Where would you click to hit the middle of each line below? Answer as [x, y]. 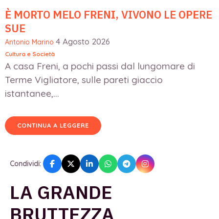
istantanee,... [32, 94]
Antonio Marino [29, 42]
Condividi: [25, 164]
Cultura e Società [30, 54]
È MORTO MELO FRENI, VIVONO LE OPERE [109, 15]
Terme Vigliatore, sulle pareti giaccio [84, 80]
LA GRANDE [61, 192]
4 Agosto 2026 [83, 42]
